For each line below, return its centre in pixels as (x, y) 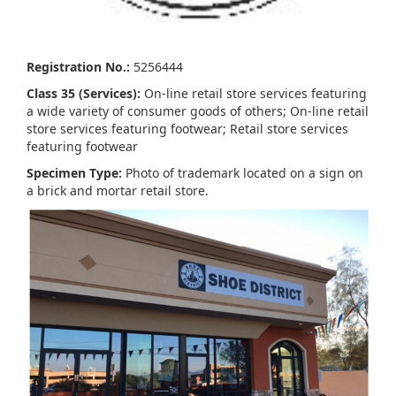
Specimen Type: (74, 173)
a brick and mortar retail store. (119, 191)
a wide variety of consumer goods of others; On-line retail (198, 111)
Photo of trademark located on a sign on (243, 173)
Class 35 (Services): (84, 94)
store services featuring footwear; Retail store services (187, 129)
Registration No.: (78, 67)
